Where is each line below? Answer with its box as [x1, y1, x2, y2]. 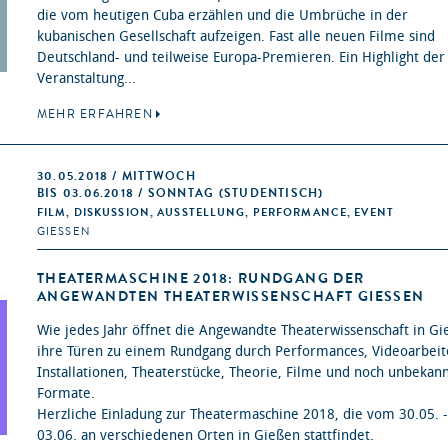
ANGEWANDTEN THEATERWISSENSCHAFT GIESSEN [37, 287, 425, 307]
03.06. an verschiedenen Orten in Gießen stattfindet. [37, 427, 378, 445]
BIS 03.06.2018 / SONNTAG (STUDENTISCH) [37, 185, 324, 202]
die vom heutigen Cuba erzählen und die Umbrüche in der [37, 7, 408, 25]
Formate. [37, 385, 99, 403]
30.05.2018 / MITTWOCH [37, 168, 196, 185]
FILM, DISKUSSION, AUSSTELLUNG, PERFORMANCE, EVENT [37, 205, 394, 221]
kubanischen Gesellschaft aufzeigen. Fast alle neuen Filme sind [37, 28, 435, 46]
